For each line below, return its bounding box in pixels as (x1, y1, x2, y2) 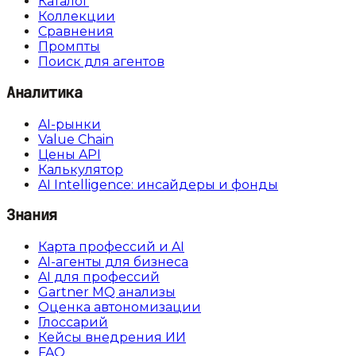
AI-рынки (38, 116, 101, 132)
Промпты (38, 39, 100, 55)
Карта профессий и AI (38, 238, 184, 254)
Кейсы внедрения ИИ (38, 329, 186, 345)
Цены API (38, 146, 101, 162)
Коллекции (38, 9, 115, 25)
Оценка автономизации (38, 299, 201, 315)
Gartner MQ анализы (38, 284, 176, 300)
